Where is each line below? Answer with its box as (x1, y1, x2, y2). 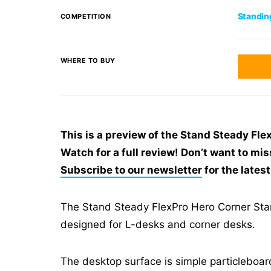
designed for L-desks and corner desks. (60, 218, 255, 230)
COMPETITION (60, 12, 111, 21)
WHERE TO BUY (60, 56, 116, 65)
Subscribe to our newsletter (60, 164, 202, 176)
